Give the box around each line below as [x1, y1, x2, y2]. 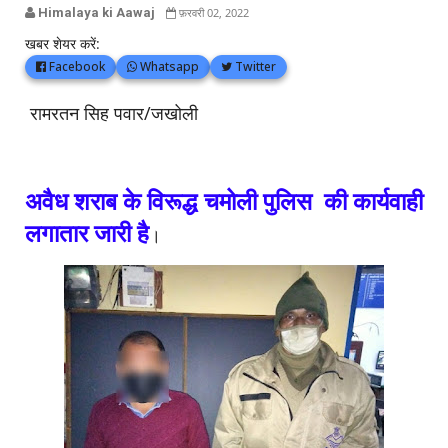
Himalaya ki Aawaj [35, 5, 155, 20]
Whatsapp [137, 58, 199, 75]
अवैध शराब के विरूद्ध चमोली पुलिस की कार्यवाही [25, 184, 423, 217]
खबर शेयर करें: [25, 34, 100, 53]
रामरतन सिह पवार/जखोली [25, 101, 198, 125]
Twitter [232, 58, 276, 75]
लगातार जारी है [25, 216, 149, 249]
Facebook [46, 58, 105, 75]
